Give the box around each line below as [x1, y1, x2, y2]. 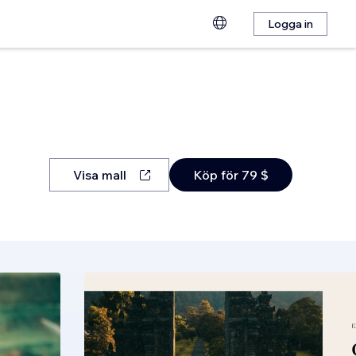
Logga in [268, 17, 313, 31]
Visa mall [72, 167, 126, 183]
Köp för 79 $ [192, 167, 269, 183]
